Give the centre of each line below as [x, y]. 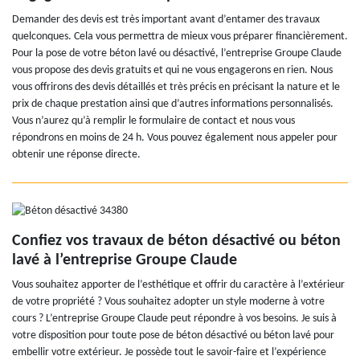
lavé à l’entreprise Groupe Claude [125, 261]
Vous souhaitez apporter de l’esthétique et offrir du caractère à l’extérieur [178, 285]
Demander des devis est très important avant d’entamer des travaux [166, 20]
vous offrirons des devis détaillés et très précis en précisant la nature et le [176, 88]
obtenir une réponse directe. [76, 155]
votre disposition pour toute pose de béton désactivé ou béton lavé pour [173, 336]
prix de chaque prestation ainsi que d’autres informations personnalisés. [173, 104]
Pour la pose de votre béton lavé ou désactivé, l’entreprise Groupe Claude [177, 54]
